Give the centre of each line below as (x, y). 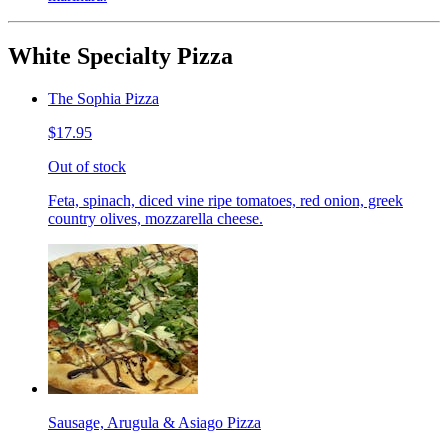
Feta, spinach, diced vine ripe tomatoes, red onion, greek (225, 201)
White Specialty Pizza (120, 56)
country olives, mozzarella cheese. (155, 219)
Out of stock (87, 167)
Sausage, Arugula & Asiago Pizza (154, 423)
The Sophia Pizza (103, 99)
